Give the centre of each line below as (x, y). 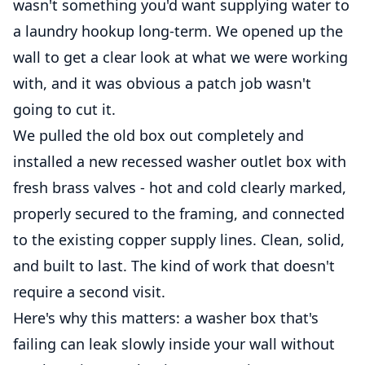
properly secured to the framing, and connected (179, 213)
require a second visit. (89, 291)
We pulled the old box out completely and (158, 135)
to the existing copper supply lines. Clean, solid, (179, 239)
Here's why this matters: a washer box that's (166, 317)
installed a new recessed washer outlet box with (180, 161)
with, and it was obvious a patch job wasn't (162, 83)
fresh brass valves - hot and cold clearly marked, (180, 187)
